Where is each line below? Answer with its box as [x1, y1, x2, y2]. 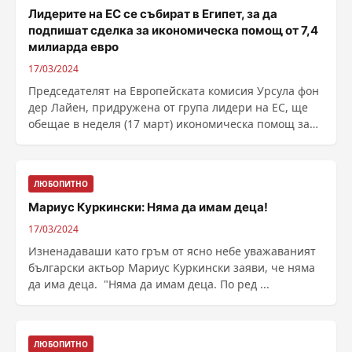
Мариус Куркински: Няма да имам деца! [28, 200, 268, 214]
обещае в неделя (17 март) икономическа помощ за [28, 116, 310, 131]
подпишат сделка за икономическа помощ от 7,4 [28, 23, 318, 38]
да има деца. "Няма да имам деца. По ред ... [104, 277, 269, 291]
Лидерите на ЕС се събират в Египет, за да [28, 6, 277, 21]
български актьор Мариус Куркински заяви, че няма [28, 260, 315, 275]
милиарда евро [28, 39, 119, 54]
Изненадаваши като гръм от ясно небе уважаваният [28, 244, 316, 258]
